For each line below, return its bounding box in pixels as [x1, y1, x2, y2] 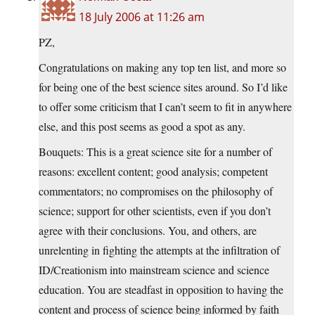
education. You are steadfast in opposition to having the [39, 282, 283, 297]
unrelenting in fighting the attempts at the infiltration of [39, 243, 280, 258]
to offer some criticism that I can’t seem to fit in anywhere [39, 99, 292, 115]
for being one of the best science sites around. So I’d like [39, 79, 288, 95]
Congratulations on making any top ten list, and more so [39, 60, 286, 75]
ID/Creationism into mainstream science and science [39, 262, 269, 278]
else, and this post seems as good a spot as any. [39, 119, 245, 134]
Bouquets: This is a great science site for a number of [39, 144, 272, 160]
